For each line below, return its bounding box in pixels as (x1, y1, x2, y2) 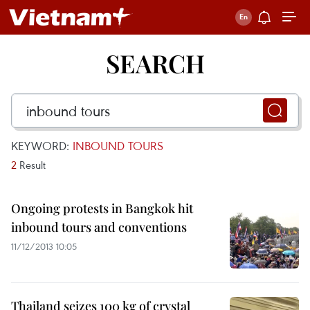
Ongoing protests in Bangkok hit (11, 200, 193, 217)
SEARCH (105, 46, 205, 80)
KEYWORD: (11, 138, 73, 154)
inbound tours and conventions (11, 219, 187, 235)
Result (17, 158, 46, 172)
